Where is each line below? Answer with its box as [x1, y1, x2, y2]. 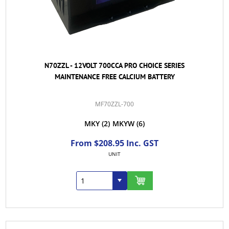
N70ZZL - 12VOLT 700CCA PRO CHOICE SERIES [44, 60, 185, 70]
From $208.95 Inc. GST [71, 137, 158, 149]
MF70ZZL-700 [95, 99, 134, 108]
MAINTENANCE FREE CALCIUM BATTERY [54, 72, 175, 81]
